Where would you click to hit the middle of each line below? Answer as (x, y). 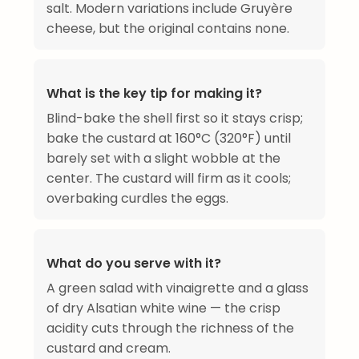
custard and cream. (109, 348)
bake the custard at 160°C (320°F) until (169, 138)
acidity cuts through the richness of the (170, 328)
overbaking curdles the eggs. (137, 198)
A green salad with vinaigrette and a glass (177, 288)
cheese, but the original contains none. (168, 28)
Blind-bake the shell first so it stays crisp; (175, 118)
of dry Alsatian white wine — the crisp (163, 308)
